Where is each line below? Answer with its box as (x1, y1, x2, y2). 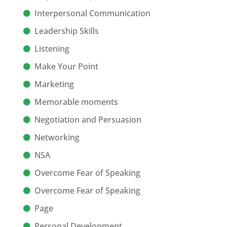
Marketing (34, 79, 74, 90)
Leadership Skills (34, 25, 99, 37)
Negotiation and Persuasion (34, 114, 141, 126)
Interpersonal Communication (34, 8, 150, 19)
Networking (34, 132, 80, 143)
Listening (34, 43, 69, 55)
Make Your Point (34, 61, 98, 72)
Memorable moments (34, 96, 118, 108)
